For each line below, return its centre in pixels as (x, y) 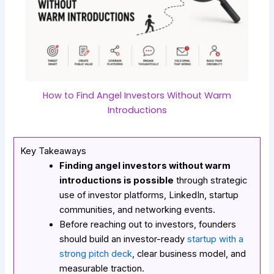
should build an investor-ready (124, 239)
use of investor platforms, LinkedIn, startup (149, 195)
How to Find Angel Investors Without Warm (137, 96)
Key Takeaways (54, 151)
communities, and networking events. (138, 210)
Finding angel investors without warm (145, 166)
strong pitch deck (96, 254)
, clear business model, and (189, 254)
